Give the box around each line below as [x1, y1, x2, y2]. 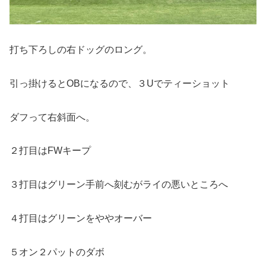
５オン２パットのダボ [9, 246, 104, 257]
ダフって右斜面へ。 [9, 112, 95, 122]
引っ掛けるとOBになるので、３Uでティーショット [9, 78, 230, 88]
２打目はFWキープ [9, 145, 91, 156]
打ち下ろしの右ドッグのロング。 [9, 44, 152, 55]
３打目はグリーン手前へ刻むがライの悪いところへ [9, 179, 228, 190]
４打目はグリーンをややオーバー [9, 213, 152, 223]
